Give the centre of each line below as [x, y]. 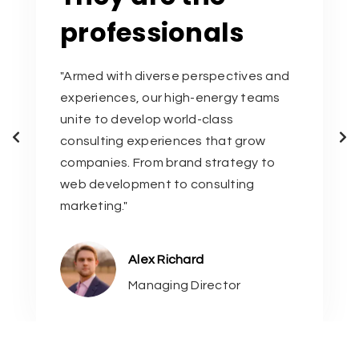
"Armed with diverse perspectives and [175, 77]
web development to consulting [157, 185]
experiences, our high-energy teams [170, 98]
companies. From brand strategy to [168, 163]
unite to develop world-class [147, 120]
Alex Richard [166, 260]
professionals [152, 33]
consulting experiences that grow [163, 141]
